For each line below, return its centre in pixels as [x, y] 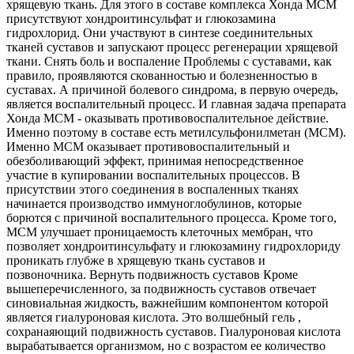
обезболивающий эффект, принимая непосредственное [155, 160]
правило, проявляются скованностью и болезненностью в [162, 75]
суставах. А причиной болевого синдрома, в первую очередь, [172, 89]
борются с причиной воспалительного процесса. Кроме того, [171, 217]
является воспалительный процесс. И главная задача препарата [176, 104]
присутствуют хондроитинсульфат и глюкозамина [141, 18]
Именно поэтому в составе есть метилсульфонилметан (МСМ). [176, 132]
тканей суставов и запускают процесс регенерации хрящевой [172, 47]
